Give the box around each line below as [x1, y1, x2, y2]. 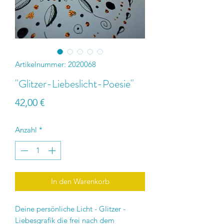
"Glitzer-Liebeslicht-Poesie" [15, 75, 134, 91]
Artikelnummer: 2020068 [15, 59, 96, 69]
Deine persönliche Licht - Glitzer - [15, 204, 125, 214]
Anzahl [15, 124, 37, 134]
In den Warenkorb [50, 176, 109, 186]
